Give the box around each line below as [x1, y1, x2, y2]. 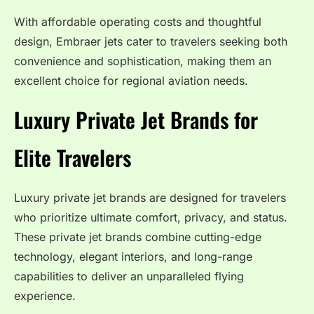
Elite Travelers [14, 141, 131, 173]
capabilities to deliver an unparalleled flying [14, 268, 244, 283]
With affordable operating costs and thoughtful [14, 15, 261, 29]
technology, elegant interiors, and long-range [14, 249, 252, 264]
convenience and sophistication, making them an [14, 54, 271, 69]
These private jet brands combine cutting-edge [14, 229, 261, 244]
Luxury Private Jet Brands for [14, 103, 258, 135]
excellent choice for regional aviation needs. [14, 74, 248, 88]
